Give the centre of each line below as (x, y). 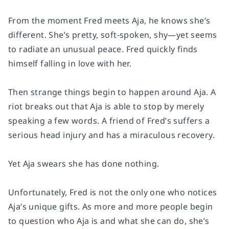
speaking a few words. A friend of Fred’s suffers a (109, 121)
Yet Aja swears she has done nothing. (84, 164)
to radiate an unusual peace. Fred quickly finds (103, 49)
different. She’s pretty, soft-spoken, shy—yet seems (113, 35)
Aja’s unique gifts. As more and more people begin (111, 207)
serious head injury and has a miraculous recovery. (111, 135)
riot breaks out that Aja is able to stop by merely (106, 106)
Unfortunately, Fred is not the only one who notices (113, 192)
